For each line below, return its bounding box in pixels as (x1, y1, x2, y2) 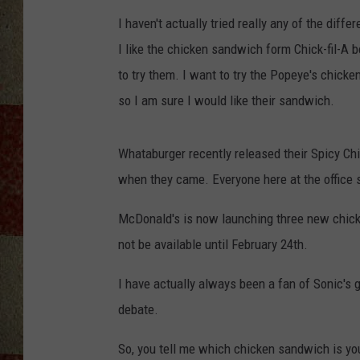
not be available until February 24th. (118, 236, 308, 253)
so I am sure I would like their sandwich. (118, 92, 334, 109)
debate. (118, 301, 158, 318)
